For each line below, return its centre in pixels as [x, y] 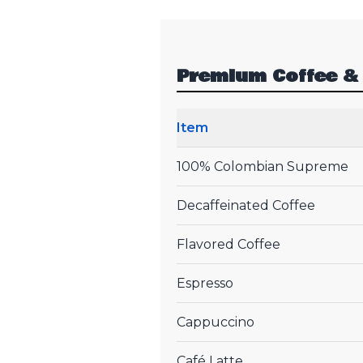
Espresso [205, 283]
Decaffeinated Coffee [246, 205]
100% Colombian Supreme [263, 166]
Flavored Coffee [228, 244]
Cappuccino [216, 322]
